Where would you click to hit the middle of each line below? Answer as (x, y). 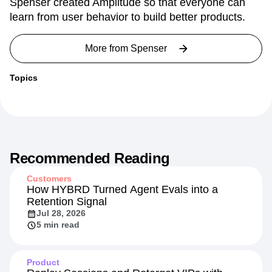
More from (108, 48)
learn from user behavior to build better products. (127, 17)
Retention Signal (67, 202)
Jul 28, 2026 (61, 213)
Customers (49, 178)
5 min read (58, 225)
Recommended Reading (90, 158)
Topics (24, 78)
